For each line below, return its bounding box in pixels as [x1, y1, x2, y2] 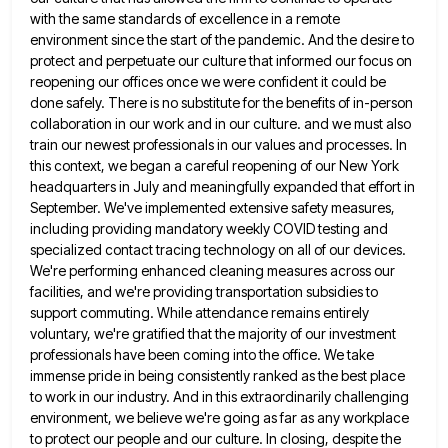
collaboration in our [30, 115, 150, 133]
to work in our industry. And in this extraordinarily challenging [30, 388, 409, 406]
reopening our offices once [30, 73, 198, 91]
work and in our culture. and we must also [153, 115, 411, 133]
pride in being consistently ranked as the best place [88, 367, 405, 385]
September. [30, 199, 101, 217]
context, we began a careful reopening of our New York [54, 157, 399, 175]
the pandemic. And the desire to [215, 31, 414, 49]
